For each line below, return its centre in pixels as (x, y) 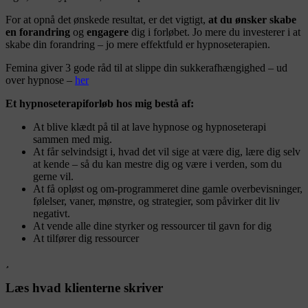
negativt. (52, 213)
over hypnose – (40, 80)
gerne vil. (53, 176)
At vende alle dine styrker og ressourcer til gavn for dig (152, 225)
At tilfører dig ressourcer (86, 238)
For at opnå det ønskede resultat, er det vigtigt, (107, 19)
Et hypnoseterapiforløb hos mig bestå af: (100, 103)
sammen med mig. (73, 139)
